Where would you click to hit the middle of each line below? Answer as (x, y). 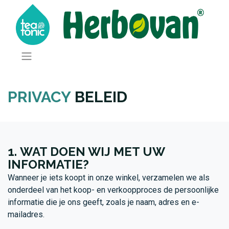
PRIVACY (39, 97)
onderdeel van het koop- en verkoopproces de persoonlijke (113, 190)
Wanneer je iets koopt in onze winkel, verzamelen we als (109, 177)
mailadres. (27, 214)
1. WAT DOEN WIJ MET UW (86, 151)
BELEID (99, 97)
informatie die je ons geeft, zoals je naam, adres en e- (104, 202)
